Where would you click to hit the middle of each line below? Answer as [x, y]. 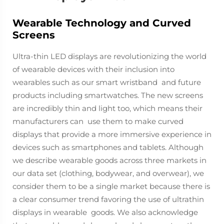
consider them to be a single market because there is [111, 186]
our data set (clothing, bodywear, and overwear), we [108, 173]
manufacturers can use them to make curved [98, 121]
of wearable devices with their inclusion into [93, 69]
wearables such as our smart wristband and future [107, 82]
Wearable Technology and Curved [102, 23]
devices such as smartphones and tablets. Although [108, 147]
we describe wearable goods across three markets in [109, 160]
